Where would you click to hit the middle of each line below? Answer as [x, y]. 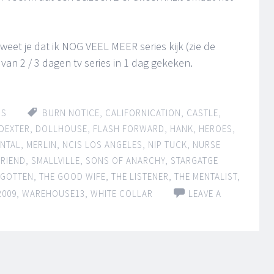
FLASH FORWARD [129, 129]
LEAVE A [205, 194]
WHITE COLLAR [122, 194]
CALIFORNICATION [143, 113]
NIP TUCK [168, 145]
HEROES [216, 129]
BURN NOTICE [71, 113]
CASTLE [202, 113]
